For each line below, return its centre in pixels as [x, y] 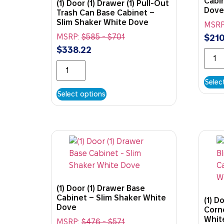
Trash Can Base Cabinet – [105, 13]
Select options [81, 94]
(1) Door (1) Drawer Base [101, 188]
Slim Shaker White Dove [102, 22]
